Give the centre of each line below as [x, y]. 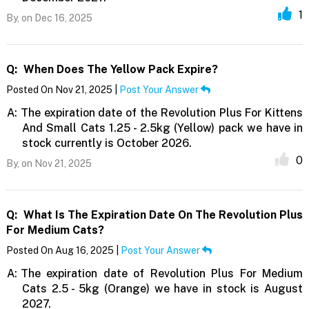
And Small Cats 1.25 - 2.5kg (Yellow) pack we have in [162, 128]
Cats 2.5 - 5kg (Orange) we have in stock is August [162, 289]
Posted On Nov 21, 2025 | [62, 90]
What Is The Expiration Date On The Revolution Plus [161, 215]
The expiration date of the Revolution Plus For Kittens [162, 113]
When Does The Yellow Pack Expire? [119, 70]
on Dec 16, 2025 [56, 18]
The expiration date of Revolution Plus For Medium [162, 274]
